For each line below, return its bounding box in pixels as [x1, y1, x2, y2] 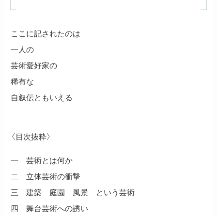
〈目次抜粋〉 [11, 132, 52, 141]
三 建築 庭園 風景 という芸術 [11, 188, 135, 197]
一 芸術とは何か [11, 156, 73, 165]
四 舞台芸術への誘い [11, 204, 89, 213]
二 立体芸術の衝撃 [11, 172, 81, 181]
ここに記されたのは [11, 29, 81, 38]
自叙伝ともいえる [11, 93, 73, 102]
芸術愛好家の [11, 61, 58, 70]
